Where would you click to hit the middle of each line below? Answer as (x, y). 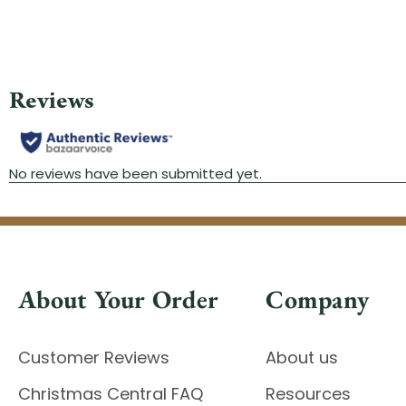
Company (318, 299)
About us (302, 357)
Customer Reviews (94, 357)
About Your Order (118, 299)
